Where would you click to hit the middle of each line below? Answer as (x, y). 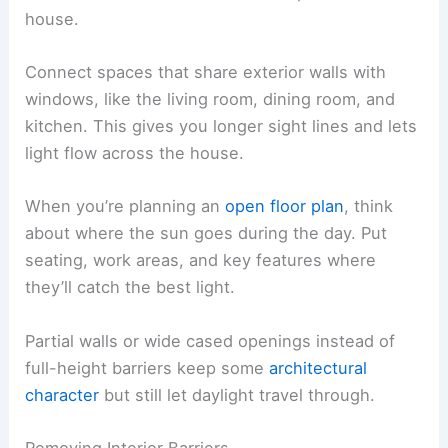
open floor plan (285, 206)
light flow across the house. (135, 153)
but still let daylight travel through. (237, 394)
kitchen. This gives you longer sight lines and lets (221, 126)
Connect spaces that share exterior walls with (206, 72)
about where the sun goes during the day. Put (206, 233)
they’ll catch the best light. (130, 287)
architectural (318, 367)
